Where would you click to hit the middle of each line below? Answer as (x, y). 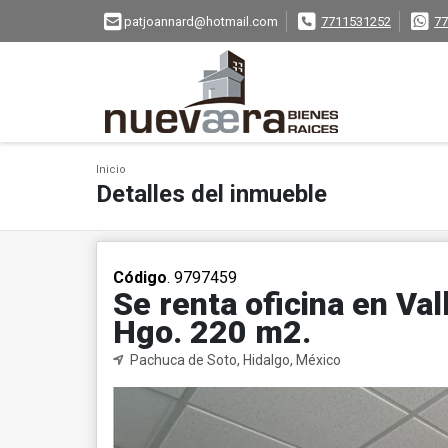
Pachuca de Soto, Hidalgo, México (234, 360)
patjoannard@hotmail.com (201, 22)
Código (140, 277)
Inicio (111, 169)
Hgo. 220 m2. (212, 332)
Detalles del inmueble (211, 194)
